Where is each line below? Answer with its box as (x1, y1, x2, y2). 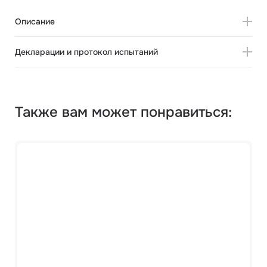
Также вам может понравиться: (15, 103, 232, 121)
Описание (15, 16, 55, 27)
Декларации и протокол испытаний (15, 46, 158, 57)
